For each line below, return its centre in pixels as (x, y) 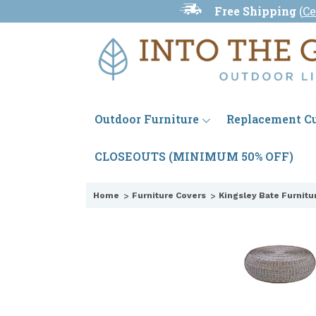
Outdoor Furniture (147, 119)
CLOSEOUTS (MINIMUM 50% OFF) (194, 157)
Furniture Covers (169, 196)
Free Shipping (255, 11)
